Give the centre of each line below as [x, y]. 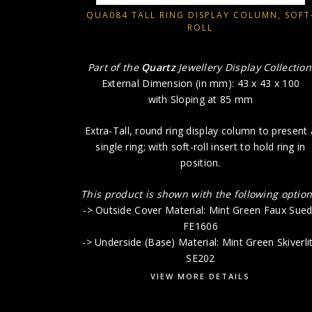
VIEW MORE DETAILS [201, 276]
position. [201, 163]
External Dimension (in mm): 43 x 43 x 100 [201, 84]
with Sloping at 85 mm [201, 100]
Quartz [158, 68]
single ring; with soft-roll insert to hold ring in [201, 147]
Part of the [115, 68]
